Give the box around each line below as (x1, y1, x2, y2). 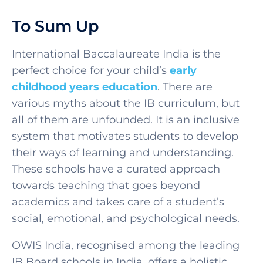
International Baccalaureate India (12, 47, 189, 60)
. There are (157, 80, 213, 93)
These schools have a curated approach (12, 162, 220, 176)
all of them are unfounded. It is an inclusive (12, 113, 240, 126)
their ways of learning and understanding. (12, 146, 234, 159)
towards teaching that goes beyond (12, 178, 200, 192)
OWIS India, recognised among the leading (12, 238, 240, 252)
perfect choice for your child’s (12, 63, 167, 77)
